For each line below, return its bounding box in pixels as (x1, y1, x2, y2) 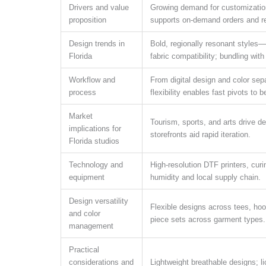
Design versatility (69, 196, 128, 205)
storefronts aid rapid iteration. (150, 129, 251, 139)
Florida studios (69, 136, 119, 145)
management (69, 221, 113, 230)
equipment (69, 172, 104, 182)
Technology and (69, 160, 123, 169)
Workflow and (69, 75, 115, 84)
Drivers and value (69, 2, 129, 12)
